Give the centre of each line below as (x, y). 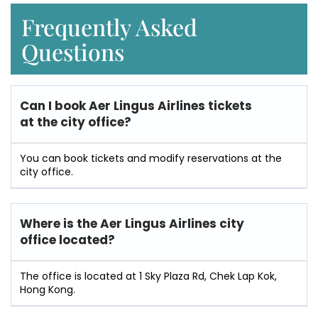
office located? (67, 240)
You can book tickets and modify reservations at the (151, 158)
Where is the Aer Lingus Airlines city (132, 223)
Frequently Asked (109, 26)
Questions (73, 51)
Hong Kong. (48, 289)
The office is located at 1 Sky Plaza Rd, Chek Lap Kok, (148, 276)
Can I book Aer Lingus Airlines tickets (136, 105)
